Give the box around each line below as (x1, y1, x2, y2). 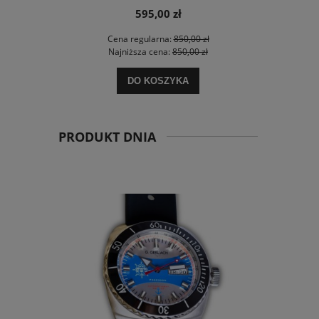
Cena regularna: (107, 33, 174, 46)
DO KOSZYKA (127, 75, 189, 87)
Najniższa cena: (108, 46, 172, 58)
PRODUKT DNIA (58, 128, 156, 146)
